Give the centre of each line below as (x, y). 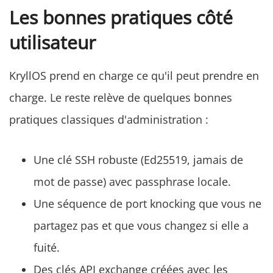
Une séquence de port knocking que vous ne (147, 204)
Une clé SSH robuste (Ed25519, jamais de (138, 160)
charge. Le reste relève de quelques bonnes (121, 98)
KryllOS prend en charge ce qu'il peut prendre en (134, 76)
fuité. (47, 248)
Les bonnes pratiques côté (121, 18)
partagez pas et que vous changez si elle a (141, 226)
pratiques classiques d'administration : (109, 120)
